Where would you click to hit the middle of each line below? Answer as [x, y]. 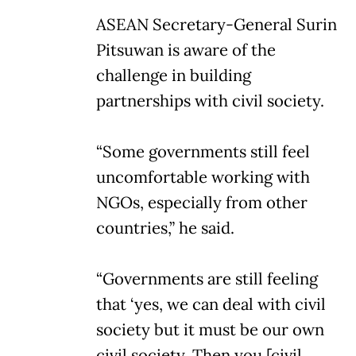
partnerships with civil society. [210, 101]
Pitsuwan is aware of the [186, 50]
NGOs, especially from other [202, 202]
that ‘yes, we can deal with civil [211, 304]
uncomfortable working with [203, 177]
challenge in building [174, 75]
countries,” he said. [165, 228]
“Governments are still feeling [207, 279]
